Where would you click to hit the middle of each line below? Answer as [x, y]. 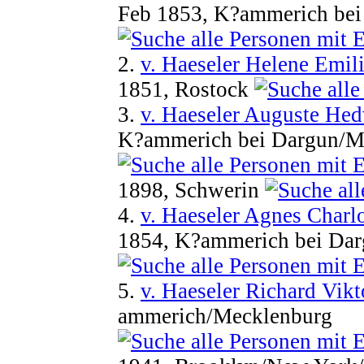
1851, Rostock [186, 89]
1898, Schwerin [191, 190]
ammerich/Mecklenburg [225, 316]
